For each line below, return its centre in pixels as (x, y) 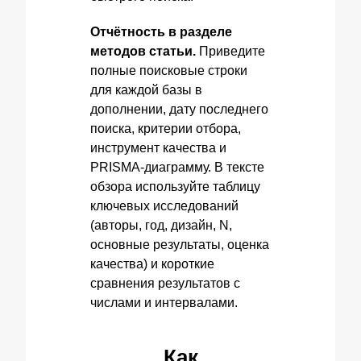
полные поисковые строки (169, 71)
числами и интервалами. (164, 303)
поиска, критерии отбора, (166, 129)
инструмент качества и (158, 148)
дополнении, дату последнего (179, 109)
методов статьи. (143, 51)
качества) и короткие (152, 264)
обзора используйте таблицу (175, 187)
